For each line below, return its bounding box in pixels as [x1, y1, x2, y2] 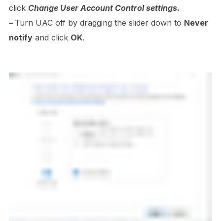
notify [8, 33, 33, 43]
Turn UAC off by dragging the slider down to [14, 18, 184, 28]
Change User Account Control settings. [28, 3, 180, 13]
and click [32, 33, 71, 43]
